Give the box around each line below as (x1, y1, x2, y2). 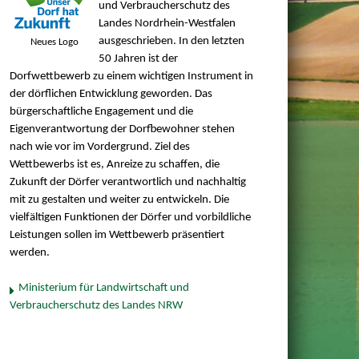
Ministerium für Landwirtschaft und (18, 282, 189, 295)
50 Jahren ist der (98, 53, 178, 66)
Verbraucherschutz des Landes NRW (9, 300, 183, 313)
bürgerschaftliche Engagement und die (9, 106, 193, 119)
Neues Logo (30, 37, 79, 48)
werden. (9, 247, 50, 260)
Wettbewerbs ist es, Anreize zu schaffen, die (9, 159, 220, 171)
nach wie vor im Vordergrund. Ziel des (9, 141, 190, 154)
